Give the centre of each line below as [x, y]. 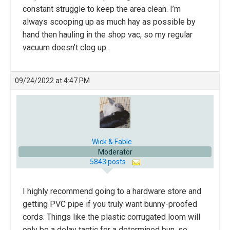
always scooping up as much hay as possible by [109, 22]
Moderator [115, 152]
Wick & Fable [112, 142]
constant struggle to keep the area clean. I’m [102, 9]
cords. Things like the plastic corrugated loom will [111, 217]
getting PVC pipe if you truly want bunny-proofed [110, 204]
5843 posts [108, 162]
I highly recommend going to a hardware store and [112, 191]
